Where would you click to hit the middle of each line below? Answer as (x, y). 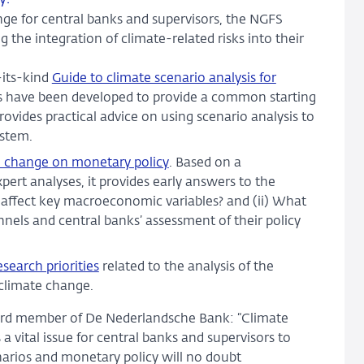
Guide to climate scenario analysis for (164, 78)
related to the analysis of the (186, 267)
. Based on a (205, 163)
